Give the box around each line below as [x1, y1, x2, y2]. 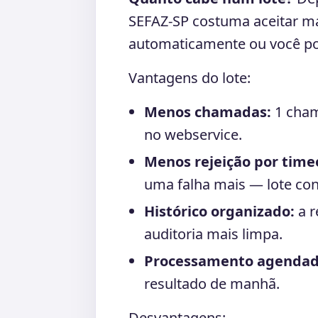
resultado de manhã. [144, 274, 280, 293]
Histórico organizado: [144, 202, 295, 221]
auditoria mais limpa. [144, 224, 283, 243]
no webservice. [144, 125, 242, 144]
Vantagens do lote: [128, 68, 251, 87]
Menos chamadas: [144, 102, 271, 121]
